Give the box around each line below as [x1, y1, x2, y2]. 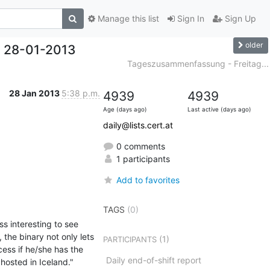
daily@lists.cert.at [102, 119, 173, 130]
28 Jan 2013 [8, 87, 61, 98]
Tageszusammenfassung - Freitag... [127, 58, 269, 69]
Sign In [174, 13, 204, 24]
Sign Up [222, 13, 256, 24]
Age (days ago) [102, 105, 147, 113]
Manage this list [95, 13, 159, 24]
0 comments [113, 140, 165, 151]
